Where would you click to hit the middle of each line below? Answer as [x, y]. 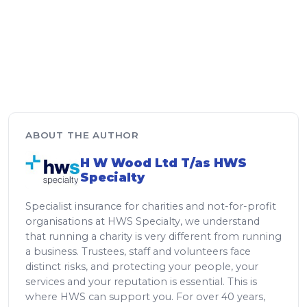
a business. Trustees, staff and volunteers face [138, 252]
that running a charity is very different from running [153, 237]
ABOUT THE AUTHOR [83, 135]
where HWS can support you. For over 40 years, [145, 297]
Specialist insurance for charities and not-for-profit [151, 207]
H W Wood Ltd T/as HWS [163, 163]
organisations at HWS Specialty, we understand [143, 222]
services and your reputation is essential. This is [141, 282]
